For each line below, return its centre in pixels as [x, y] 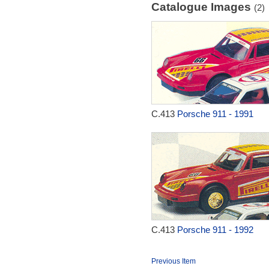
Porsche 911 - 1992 [215, 230]
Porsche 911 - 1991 [215, 114]
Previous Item [173, 261]
